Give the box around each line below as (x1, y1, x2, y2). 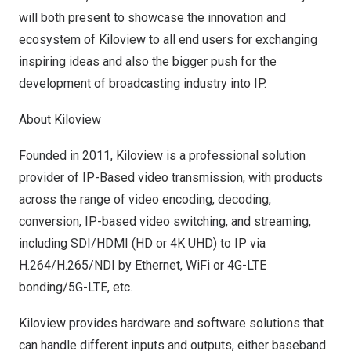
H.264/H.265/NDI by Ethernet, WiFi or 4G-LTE (19, 258, 266, 273)
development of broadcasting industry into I (19, 76, 258, 91)
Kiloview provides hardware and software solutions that (19, 316, 324, 331)
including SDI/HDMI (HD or (19, 236, 170, 251)
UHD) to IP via (185, 236, 266, 251)
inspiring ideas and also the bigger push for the (19, 54, 277, 69)
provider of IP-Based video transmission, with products (19, 170, 323, 185)
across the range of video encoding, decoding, (19, 192, 271, 207)
